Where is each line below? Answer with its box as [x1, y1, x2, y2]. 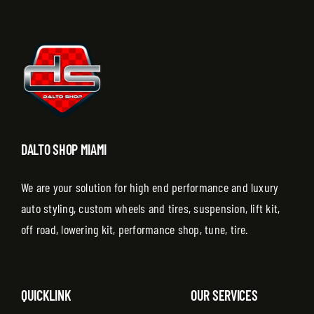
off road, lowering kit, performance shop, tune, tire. [20, 221, 248, 237]
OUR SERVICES [191, 286, 258, 303]
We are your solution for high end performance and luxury [20, 179, 279, 195]
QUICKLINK [20, 286, 71, 303]
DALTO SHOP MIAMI [20, 140, 107, 158]
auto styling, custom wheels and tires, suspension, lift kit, [20, 200, 280, 216]
